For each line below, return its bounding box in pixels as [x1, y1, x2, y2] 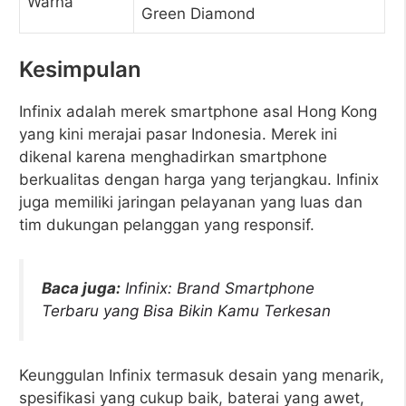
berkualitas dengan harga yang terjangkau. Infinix [19, 169, 379, 188]
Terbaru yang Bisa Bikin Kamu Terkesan [42, 302, 331, 320]
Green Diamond [141, 5, 256, 23]
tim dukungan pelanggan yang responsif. [19, 215, 314, 234]
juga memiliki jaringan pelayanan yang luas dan [19, 192, 362, 211]
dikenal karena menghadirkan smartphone [19, 147, 327, 166]
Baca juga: [42, 279, 121, 297]
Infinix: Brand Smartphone [125, 279, 314, 297]
